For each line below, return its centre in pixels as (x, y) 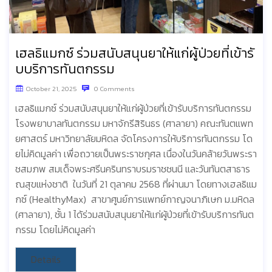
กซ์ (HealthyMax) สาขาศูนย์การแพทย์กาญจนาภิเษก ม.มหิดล (135, 199)
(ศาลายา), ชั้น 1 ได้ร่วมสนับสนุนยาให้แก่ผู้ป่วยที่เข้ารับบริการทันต (134, 215)
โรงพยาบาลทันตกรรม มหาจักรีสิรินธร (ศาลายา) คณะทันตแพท (134, 124)
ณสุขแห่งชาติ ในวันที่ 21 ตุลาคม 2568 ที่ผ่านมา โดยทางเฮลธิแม (136, 184)
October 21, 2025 (52, 89)
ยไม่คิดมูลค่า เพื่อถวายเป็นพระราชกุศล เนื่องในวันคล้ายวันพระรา (136, 154)
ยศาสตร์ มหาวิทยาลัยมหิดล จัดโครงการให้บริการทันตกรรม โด (134, 139)
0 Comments (114, 89)
